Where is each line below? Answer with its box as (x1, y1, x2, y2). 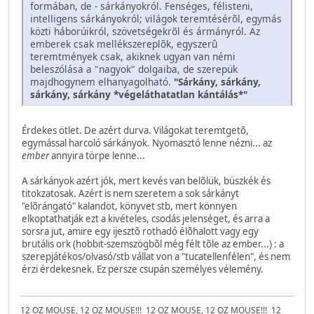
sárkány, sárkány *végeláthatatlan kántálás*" (30, 87, 247, 101)
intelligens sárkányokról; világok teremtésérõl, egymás (30, 11, 282, 25)
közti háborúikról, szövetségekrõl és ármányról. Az (30, 24, 260, 38)
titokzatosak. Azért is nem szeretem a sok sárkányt (22, 186, 239, 200)
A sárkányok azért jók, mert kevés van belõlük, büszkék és (22, 174, 271, 187)
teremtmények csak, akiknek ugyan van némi (30, 49, 235, 63)
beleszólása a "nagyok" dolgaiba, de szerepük (30, 62, 238, 76)
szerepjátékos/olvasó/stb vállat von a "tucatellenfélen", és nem (22, 250, 290, 263)
